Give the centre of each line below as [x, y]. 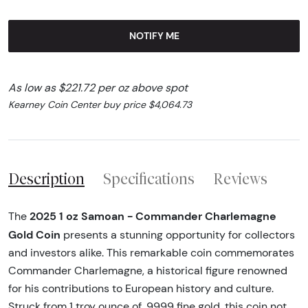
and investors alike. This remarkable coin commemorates [151, 253]
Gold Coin [34, 235]
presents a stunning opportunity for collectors [178, 235]
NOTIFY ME [154, 35]
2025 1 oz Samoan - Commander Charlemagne [153, 216]
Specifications [149, 179]
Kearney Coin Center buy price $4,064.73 [100, 104]
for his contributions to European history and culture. [141, 289]
